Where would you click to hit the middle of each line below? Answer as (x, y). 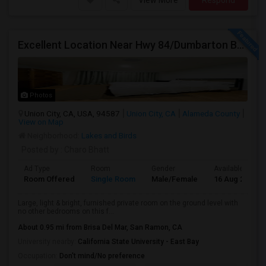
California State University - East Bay (138, 242)
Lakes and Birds (109, 135)
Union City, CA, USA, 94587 (72, 113)
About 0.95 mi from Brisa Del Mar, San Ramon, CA (100, 227)
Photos (40, 95)
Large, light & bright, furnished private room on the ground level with (128, 203)
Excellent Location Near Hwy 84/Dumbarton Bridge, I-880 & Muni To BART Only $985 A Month (240, 45)
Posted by (40, 150)
